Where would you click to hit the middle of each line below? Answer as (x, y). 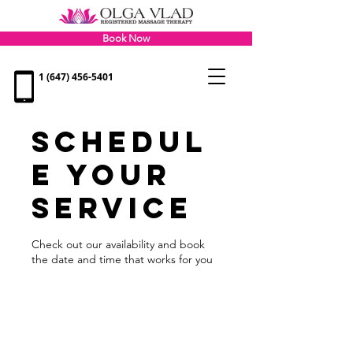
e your (102, 175)
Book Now (126, 38)
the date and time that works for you (122, 259)
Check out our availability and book (118, 244)
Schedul (119, 142)
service (112, 208)
